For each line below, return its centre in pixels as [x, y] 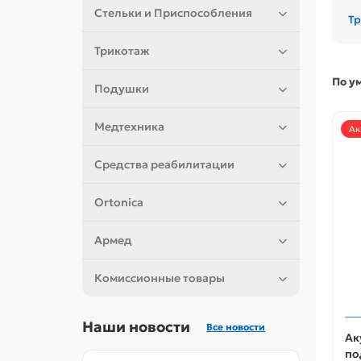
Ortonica [119, 203]
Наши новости [136, 327]
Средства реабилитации [164, 165]
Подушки [122, 89]
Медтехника [129, 127]
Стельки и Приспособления [173, 13]
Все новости [236, 327]
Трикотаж [122, 51]
